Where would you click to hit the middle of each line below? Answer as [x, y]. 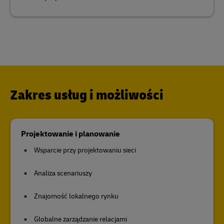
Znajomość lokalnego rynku [76, 196]
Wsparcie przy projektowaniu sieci [85, 150]
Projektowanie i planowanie [70, 134]
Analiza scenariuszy [63, 173]
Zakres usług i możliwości [87, 95]
